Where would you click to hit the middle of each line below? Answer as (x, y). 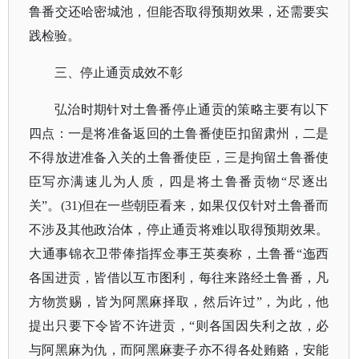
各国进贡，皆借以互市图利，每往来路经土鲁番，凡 (179, 278)
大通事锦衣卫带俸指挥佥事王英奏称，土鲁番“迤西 (179, 254)
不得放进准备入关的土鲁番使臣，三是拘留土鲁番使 (179, 157)
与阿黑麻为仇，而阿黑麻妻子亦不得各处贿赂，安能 (179, 350)
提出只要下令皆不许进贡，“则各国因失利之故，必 (179, 326)
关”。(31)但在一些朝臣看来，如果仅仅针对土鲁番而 (179, 206)
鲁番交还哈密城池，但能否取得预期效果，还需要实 (179, 12)
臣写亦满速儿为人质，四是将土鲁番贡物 (155, 182)
